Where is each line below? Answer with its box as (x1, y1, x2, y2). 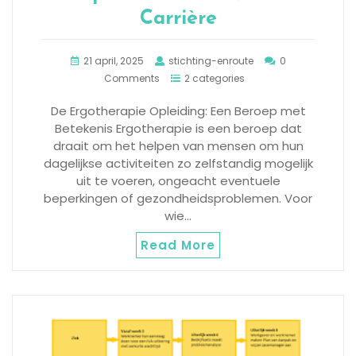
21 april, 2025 (83, 53, 144, 68)
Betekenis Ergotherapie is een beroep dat (54, 119, 302, 137)
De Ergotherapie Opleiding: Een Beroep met (50, 102, 306, 119)
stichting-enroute (168, 53, 253, 68)
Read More (141, 236, 215, 253)
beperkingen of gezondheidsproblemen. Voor (44, 189, 312, 207)
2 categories (184, 71, 245, 85)
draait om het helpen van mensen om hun (52, 137, 304, 154)
